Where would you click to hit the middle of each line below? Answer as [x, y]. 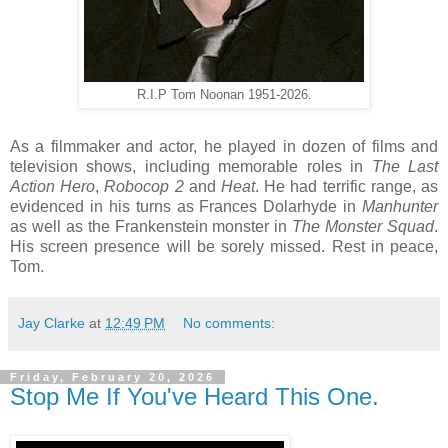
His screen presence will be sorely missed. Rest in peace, [224, 246]
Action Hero [53, 186]
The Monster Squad [363, 226]
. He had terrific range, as [347, 186]
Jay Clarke [51, 322]
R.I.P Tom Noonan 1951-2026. [224, 94]
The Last [405, 166]
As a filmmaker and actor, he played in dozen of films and [224, 146]
